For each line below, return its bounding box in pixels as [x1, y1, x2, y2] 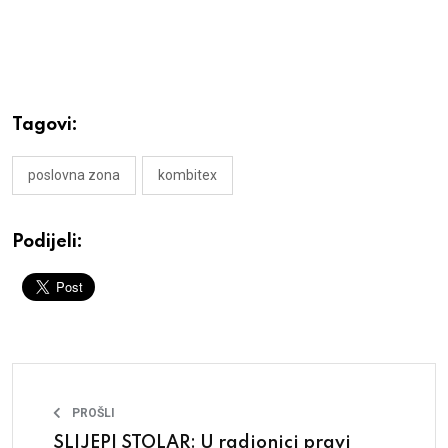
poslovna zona [28, 166, 120, 183]
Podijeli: [12, 232, 83, 251]
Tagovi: [12, 115, 78, 134]
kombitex [158, 166, 217, 183]
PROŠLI [72, 405, 115, 420]
